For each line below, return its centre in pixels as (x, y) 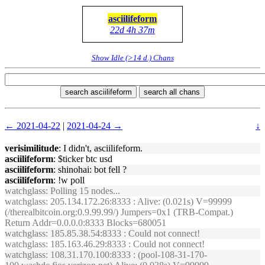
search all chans (172, 92)
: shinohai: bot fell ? (90, 169)
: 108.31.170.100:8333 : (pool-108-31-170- (126, 255)
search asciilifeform (98, 92)
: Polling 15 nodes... (83, 191)
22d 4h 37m (132, 30)
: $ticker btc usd (83, 159)
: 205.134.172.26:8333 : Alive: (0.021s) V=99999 (139, 201)
